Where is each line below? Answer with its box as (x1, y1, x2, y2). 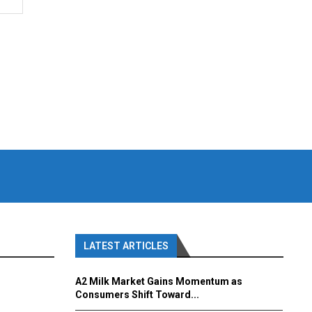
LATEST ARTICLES (83, 240, 169, 251)
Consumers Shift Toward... (75, 288, 199, 300)
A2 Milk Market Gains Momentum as (75, 275, 242, 287)
